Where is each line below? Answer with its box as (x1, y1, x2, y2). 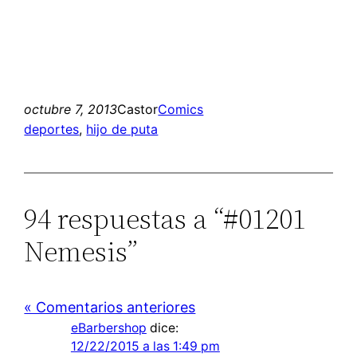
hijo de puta (86, 120, 159, 137)
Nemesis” (24, 231, 139, 271)
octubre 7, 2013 (24, 100, 118, 117)
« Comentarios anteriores (24, 298, 196, 316)
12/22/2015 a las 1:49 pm (70, 338, 220, 354)
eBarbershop (70, 320, 147, 335)
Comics (158, 100, 204, 117)
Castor (117, 100, 159, 117)
